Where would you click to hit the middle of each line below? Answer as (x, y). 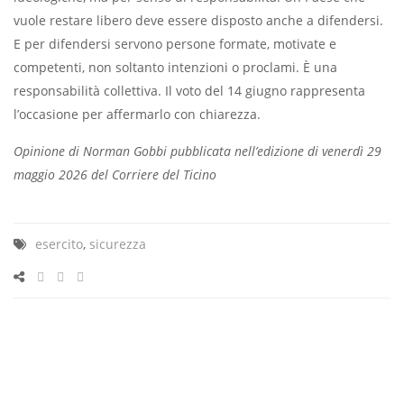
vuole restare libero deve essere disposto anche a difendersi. (198, 21)
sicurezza (118, 244)
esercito (59, 244)
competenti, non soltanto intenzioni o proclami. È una (175, 68)
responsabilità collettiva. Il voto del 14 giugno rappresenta (189, 91)
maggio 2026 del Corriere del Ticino (115, 175)
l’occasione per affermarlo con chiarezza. (137, 115)
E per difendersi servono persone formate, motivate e (175, 44)
